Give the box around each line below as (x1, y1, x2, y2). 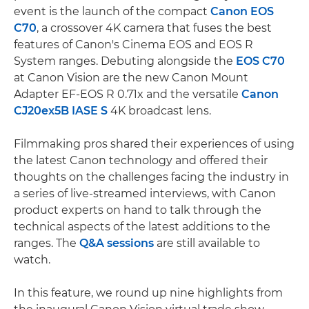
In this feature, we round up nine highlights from (14, 286, 283, 299)
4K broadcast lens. (108, 103, 211, 117)
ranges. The (14, 236, 79, 250)
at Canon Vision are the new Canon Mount (14, 70, 248, 84)
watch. (14, 252, 50, 266)
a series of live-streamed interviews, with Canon (14, 186, 276, 200)
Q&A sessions (79, 236, 154, 250)
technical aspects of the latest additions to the (14, 219, 270, 233)
